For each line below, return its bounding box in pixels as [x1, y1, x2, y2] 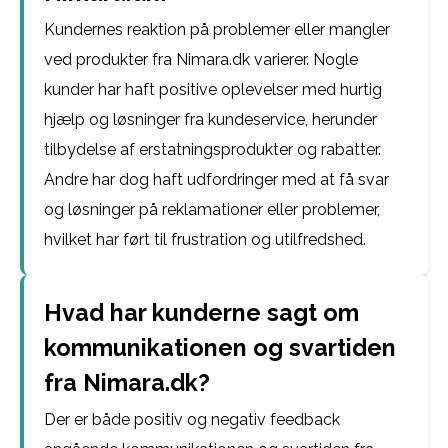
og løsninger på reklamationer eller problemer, [44, 200, 380, 219]
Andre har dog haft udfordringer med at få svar [44, 170, 389, 189]
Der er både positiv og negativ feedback [44, 410, 340, 429]
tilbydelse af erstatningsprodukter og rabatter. [44, 140, 381, 159]
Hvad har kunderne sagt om [44, 299, 359, 326]
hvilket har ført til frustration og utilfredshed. [44, 230, 366, 249]
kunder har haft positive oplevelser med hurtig [44, 80, 382, 99]
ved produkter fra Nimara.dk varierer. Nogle [44, 50, 358, 69]
